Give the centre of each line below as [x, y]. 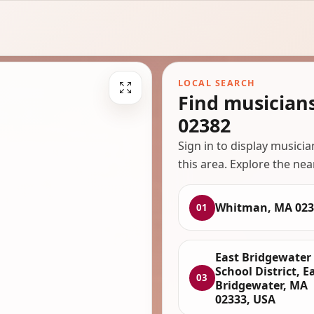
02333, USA [245, 299]
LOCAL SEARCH [217, 83]
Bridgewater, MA [261, 285]
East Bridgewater [263, 257]
